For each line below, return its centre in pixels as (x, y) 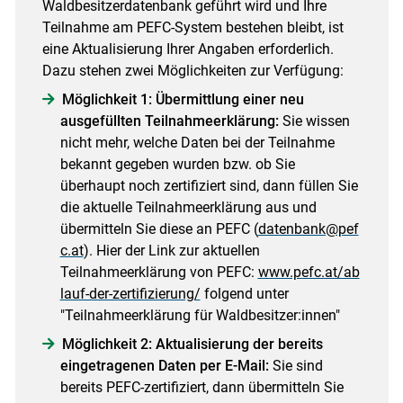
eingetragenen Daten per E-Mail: (166, 366)
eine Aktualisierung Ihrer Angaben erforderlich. (188, 49)
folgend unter (244, 294)
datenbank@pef (308, 229)
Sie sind (297, 366)
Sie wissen (316, 121)
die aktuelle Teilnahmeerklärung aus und (188, 208)
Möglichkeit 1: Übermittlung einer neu (183, 100)
